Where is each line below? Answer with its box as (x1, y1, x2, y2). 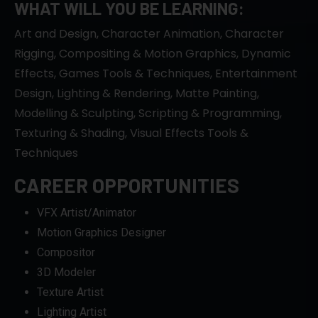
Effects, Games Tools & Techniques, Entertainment (14, 65, 297, 82)
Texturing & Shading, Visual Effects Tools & (14, 124, 248, 141)
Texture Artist (37, 285, 104, 299)
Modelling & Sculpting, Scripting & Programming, (14, 104, 282, 121)
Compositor (37, 245, 95, 259)
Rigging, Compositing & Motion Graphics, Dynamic (14, 45, 291, 62)
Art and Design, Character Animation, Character (14, 25, 284, 42)
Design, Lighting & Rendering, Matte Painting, (14, 84, 259, 102)
